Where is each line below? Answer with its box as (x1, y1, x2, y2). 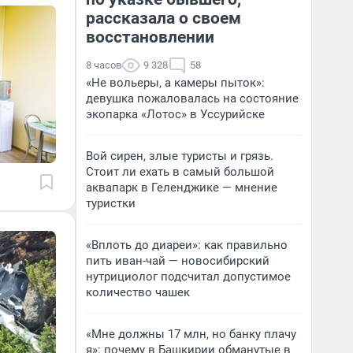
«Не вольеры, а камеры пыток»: (86, 76, 265, 90)
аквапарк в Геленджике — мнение (86, 180, 277, 195)
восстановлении (86, 28, 214, 46)
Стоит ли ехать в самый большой (86, 165, 274, 179)
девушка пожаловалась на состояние (86, 91, 299, 106)
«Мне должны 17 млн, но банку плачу (86, 327, 296, 341)
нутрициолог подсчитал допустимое (86, 269, 291, 284)
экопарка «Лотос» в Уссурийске (86, 107, 265, 121)
